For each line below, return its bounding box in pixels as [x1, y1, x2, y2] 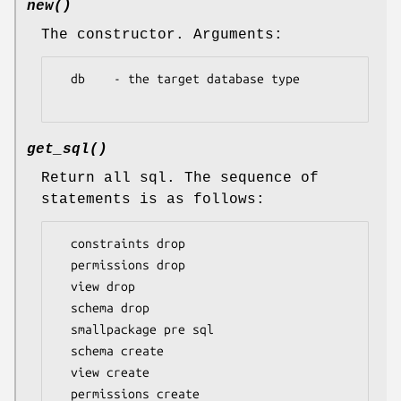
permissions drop [56, 258, 71, 273]
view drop [56, 279, 71, 294]
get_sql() [27, 141, 107, 158]
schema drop [56, 301, 71, 316]
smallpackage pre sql [56, 322, 71, 337]
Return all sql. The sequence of [41, 170, 319, 187]
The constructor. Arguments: [41, 27, 283, 44]
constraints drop [56, 236, 71, 252]
